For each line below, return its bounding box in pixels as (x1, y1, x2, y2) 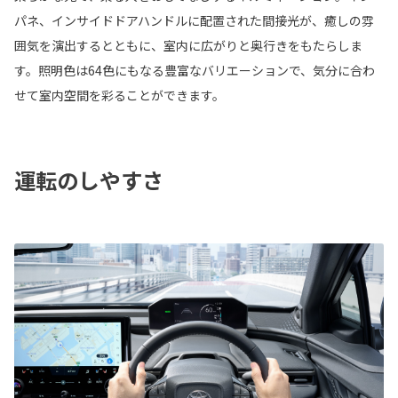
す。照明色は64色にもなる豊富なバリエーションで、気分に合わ (14, 61, 375, 80)
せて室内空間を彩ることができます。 (14, 86, 225, 105)
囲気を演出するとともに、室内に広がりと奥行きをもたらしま (14, 36, 362, 55)
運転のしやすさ (14, 164, 163, 196)
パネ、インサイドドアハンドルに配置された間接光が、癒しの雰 (14, 12, 374, 30)
